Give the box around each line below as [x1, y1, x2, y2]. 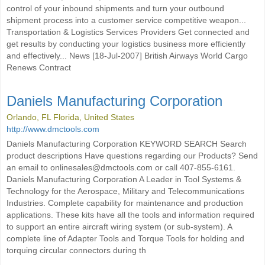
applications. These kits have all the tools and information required [7, 210, 254, 219]
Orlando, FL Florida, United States [7, 112, 134, 122]
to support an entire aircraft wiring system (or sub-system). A [7, 222, 232, 231]
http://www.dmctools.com [7, 124, 99, 134]
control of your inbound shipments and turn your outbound [7, 4, 224, 13]
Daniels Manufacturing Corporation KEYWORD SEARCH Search [7, 139, 247, 148]
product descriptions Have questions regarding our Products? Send [7, 151, 258, 160]
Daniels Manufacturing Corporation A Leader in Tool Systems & [7, 174, 241, 184]
